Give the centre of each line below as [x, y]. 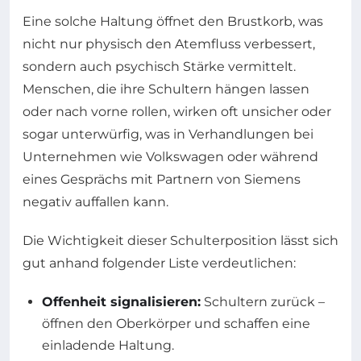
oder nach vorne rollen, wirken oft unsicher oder [177, 112]
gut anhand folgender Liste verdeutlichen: [159, 263]
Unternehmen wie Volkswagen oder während [170, 157]
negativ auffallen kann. [95, 202]
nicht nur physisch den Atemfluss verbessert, [169, 44]
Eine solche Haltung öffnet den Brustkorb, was [173, 21]
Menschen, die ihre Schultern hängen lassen [166, 89]
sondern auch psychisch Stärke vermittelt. [159, 66]
